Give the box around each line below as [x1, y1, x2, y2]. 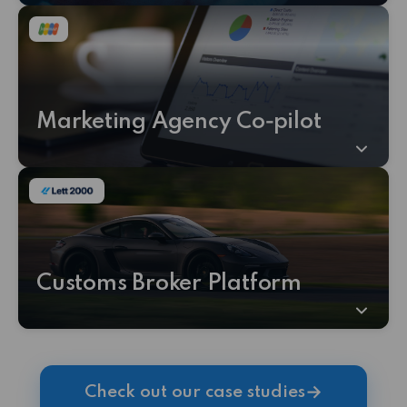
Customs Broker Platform [36, 272, 302, 295]
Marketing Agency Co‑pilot [36, 110, 322, 134]
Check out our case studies [84, 382, 305, 401]
